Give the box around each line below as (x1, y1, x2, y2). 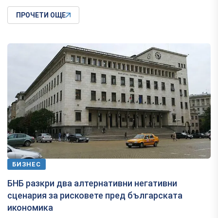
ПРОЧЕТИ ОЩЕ (16, 11, 66, 19)
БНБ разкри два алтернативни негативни (7, 178, 177, 189)
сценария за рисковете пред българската (7, 190, 182, 201)
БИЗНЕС (12, 161, 41, 168)
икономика (7, 202, 53, 213)
